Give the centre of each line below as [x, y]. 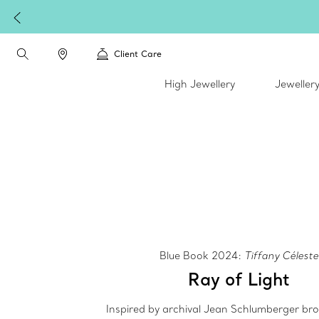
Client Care [138, 54]
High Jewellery [200, 84]
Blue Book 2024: [202, 255]
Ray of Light [239, 278]
